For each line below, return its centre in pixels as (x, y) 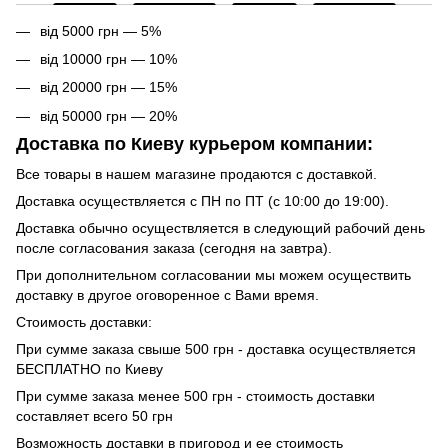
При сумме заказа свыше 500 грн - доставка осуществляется (216, 348)
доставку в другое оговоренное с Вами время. (167, 294)
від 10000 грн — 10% (108, 58)
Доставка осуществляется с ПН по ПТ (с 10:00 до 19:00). (202, 200)
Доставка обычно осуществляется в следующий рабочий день (220, 227)
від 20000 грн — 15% (108, 87)
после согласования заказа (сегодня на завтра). (174, 247)
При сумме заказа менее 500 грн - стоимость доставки (195, 395)
